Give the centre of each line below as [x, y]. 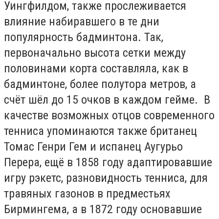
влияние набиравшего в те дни [82, 21]
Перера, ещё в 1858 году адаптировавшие [108, 162]
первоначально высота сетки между [95, 53]
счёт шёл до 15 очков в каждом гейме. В [107, 99]
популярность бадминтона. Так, [84, 37]
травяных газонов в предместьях [87, 193]
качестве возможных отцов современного [109, 115]
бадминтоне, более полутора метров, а [100, 84]
